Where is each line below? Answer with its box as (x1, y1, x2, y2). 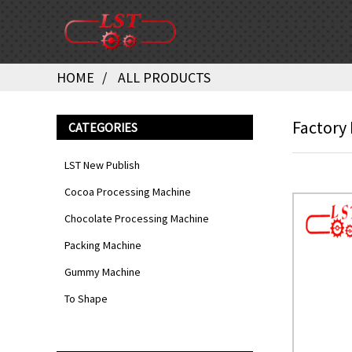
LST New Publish (64, 158, 140, 172)
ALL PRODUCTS (118, 68, 211, 86)
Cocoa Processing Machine (64, 185, 191, 199)
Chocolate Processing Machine (64, 211, 209, 225)
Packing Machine (64, 238, 141, 252)
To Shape (64, 291, 108, 306)
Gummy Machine (64, 265, 141, 279)
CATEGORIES (68, 119, 137, 135)
